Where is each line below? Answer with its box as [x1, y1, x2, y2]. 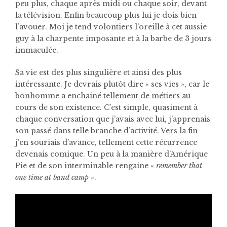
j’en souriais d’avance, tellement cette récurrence [15, 138, 197, 147]
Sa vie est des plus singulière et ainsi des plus [15, 68, 182, 77]
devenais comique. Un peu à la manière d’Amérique [15, 149, 208, 159]
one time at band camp [15, 173, 89, 182]
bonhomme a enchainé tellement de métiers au [15, 91, 191, 100]
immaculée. [15, 46, 58, 55]
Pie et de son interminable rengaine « [15, 161, 156, 170]
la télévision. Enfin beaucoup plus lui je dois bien [15, 11, 197, 20]
